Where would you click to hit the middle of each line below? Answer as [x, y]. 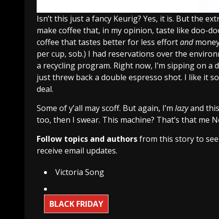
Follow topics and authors [87, 139]
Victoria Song [80, 172]
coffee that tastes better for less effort [108, 42]
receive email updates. [77, 150]
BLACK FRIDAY [76, 204]
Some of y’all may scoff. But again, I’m [106, 108]
